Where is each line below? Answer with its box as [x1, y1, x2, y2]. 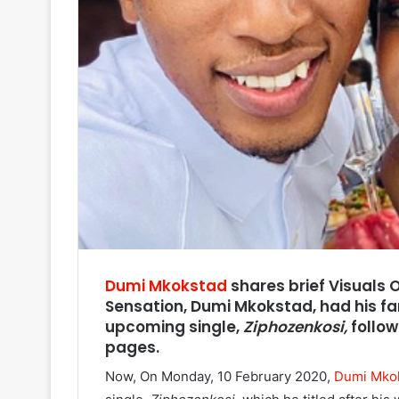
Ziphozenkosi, [243, 315, 347, 338]
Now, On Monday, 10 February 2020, [105, 368, 334, 386]
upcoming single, [105, 315, 243, 338]
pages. [105, 336, 159, 358]
